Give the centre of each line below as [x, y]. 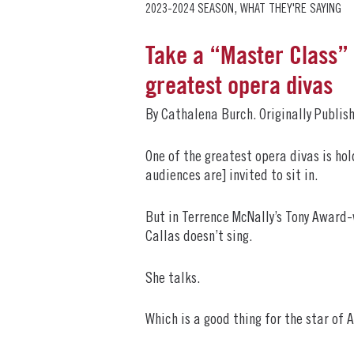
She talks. [173, 279]
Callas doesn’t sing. [199, 237]
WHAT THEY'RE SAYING [291, 9]
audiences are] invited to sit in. [232, 176]
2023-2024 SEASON [190, 9]
